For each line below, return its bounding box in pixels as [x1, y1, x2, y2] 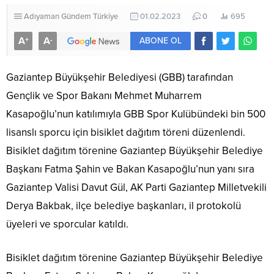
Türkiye [93, 11, 118, 21]
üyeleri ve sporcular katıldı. [6, 217, 128, 231]
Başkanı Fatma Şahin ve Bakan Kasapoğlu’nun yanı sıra [6, 162, 254, 176]
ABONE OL [139, 35, 182, 46]
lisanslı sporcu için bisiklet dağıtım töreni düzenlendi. [6, 125, 245, 139]
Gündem [61, 11, 91, 21]
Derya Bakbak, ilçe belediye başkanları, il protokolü [6, 199, 241, 212]
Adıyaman [24, 11, 59, 21]
